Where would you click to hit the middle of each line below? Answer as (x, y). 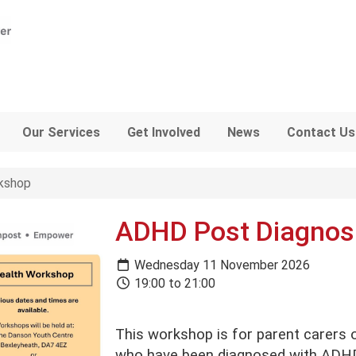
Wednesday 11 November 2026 (220, 265)
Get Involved (163, 132)
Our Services (61, 132)
